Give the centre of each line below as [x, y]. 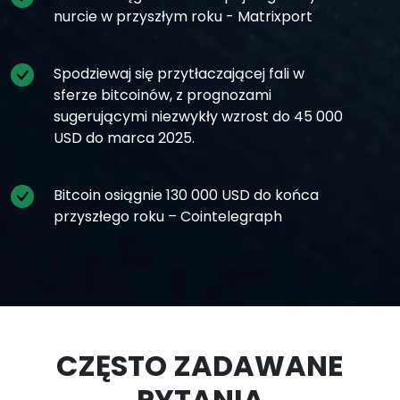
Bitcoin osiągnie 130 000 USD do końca [186, 196]
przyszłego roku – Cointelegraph [168, 217]
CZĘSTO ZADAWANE [200, 366]
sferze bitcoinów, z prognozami [162, 96]
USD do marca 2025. [124, 138]
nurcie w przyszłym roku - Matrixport [183, 17]
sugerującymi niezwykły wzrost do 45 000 [198, 117]
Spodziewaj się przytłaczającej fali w [179, 74]
